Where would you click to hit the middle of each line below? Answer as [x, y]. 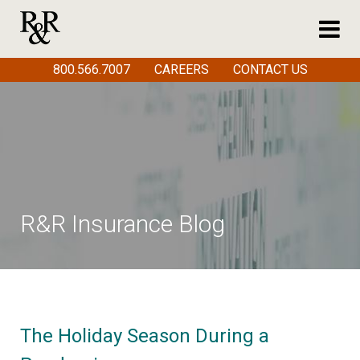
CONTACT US [270, 70]
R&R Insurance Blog [123, 224]
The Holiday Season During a [145, 336]
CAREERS [181, 70]
